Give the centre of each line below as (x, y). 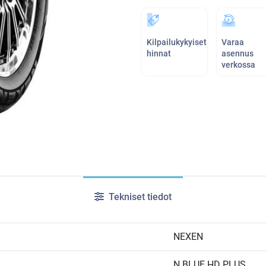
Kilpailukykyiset (177, 42)
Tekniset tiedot (139, 197)
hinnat (159, 53)
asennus (237, 53)
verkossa (238, 65)
